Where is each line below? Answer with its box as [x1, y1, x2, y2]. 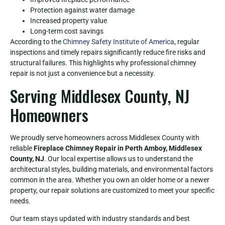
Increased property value [30, 17, 107, 25]
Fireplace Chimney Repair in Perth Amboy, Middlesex [34, 144, 202, 152]
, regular [174, 38, 199, 46]
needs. [10, 196, 31, 205]
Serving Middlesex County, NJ [10, 83, 189, 107]
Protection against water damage [30, 6, 135, 15]
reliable [10, 144, 34, 152]
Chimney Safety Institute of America [63, 38, 174, 46]
